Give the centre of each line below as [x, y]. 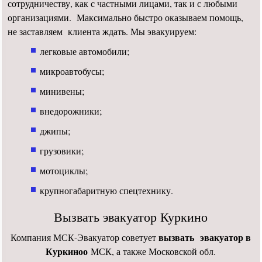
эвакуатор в [226, 237]
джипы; [55, 131]
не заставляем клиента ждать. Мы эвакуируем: [102, 31]
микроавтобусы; [72, 71]
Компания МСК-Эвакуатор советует [85, 237]
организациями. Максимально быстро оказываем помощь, [126, 17]
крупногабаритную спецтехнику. [107, 190]
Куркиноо [67, 251]
